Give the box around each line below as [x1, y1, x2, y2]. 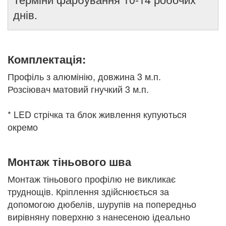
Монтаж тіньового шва [8, 153, 131, 170]
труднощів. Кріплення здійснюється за [8, 185, 169, 198]
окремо [8, 120, 38, 134]
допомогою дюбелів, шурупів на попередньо [8, 197, 196, 211]
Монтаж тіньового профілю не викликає [8, 172, 176, 186]
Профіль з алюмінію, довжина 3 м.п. [8, 70, 161, 83]
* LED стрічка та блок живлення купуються [8, 107, 187, 121]
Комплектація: [8, 51, 86, 68]
